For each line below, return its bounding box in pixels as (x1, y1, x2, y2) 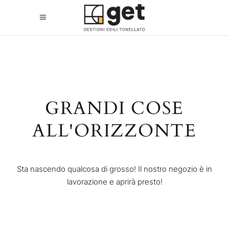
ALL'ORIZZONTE (32, 119, 197, 143)
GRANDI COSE (44, 96, 185, 121)
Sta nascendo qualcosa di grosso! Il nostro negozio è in (17, 164, 212, 174)
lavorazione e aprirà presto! (66, 177, 163, 187)
